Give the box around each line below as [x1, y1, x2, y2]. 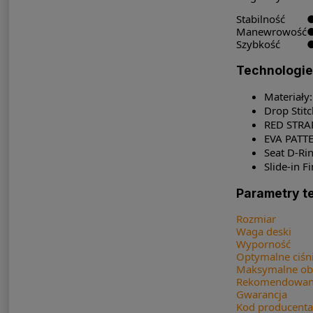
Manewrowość [235, 24, 307, 39]
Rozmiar [235, 212, 276, 226]
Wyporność [235, 237, 291, 252]
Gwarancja [235, 287, 287, 302]
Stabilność [235, 12, 285, 27]
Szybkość [235, 37, 280, 52]
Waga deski [235, 224, 291, 239]
